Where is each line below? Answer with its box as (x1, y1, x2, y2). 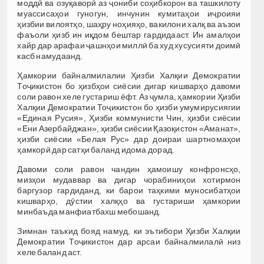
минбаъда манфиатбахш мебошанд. (17, 206, 161, 216)
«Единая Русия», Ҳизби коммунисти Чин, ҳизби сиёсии (17, 113, 241, 123)
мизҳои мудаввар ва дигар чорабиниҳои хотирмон (17, 174, 241, 184)
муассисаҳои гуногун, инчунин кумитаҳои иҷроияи (17, 8, 241, 18)
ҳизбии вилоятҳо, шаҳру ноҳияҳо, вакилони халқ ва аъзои (17, 19, 241, 29)
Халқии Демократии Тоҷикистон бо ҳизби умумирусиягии (17, 102, 241, 112)
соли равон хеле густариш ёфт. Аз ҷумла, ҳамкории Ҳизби (17, 91, 241, 101)
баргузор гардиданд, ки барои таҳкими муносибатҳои (17, 185, 241, 195)
